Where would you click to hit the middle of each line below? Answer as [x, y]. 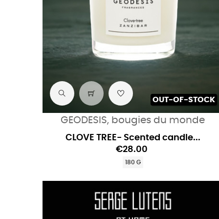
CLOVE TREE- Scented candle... [133, 138]
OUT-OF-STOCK [184, 99]
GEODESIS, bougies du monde [133, 120]
